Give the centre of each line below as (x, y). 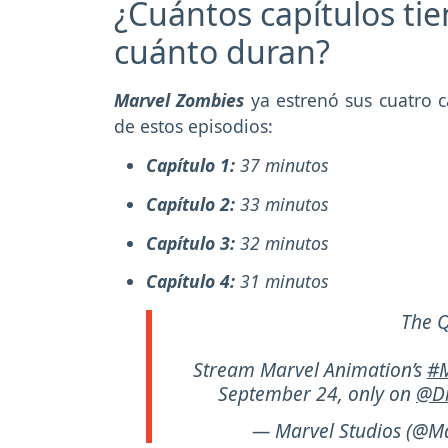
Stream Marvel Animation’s (309, 370)
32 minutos (284, 242)
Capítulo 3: (193, 242)
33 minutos (284, 203)
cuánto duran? (222, 52)
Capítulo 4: (193, 281)
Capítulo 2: (193, 203)
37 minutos (282, 165)
